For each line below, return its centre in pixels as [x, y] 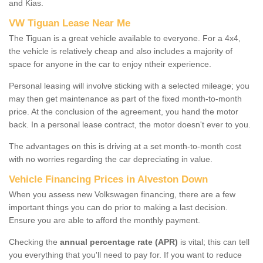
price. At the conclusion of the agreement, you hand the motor [124, 111]
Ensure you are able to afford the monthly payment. [104, 220]
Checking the [34, 242]
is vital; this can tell [214, 242]
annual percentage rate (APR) [119, 242]
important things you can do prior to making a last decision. [118, 207]
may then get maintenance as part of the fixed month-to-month [125, 98]
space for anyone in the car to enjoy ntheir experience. [110, 64]
